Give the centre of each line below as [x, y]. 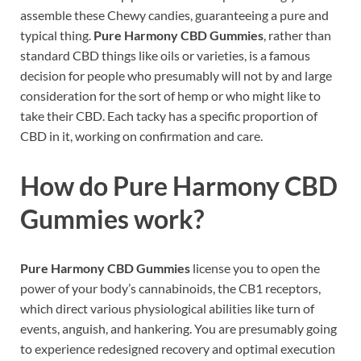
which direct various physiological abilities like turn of [167, 309]
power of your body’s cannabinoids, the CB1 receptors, [170, 288]
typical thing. [57, 35]
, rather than [297, 35]
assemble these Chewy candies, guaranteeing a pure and [174, 15]
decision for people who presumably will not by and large [176, 75]
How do [66, 185]
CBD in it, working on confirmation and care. [141, 135]
